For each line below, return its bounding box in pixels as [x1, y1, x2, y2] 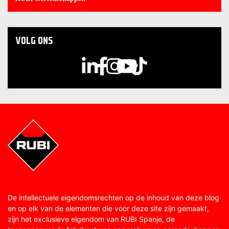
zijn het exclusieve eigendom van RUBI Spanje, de [8, 214, 175, 223]
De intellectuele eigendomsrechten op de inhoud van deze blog [8, 193, 219, 202]
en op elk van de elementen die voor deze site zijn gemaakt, [8, 203, 209, 213]
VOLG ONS [15, 35, 53, 47]
